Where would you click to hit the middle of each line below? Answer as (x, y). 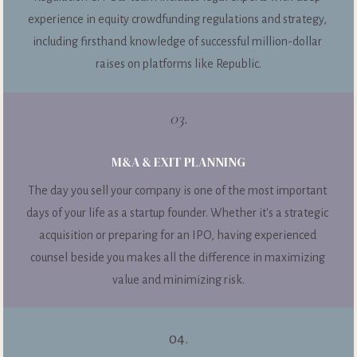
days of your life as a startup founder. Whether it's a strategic (177, 212)
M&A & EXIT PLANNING (178, 161)
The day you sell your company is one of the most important (177, 190)
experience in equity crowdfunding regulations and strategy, (177, 20)
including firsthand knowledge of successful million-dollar (177, 42)
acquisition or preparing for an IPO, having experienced (177, 235)
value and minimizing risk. (178, 279)
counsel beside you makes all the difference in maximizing (177, 257)
